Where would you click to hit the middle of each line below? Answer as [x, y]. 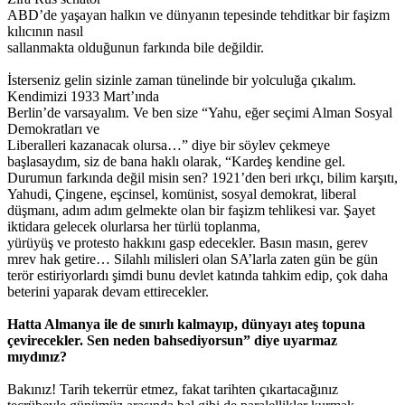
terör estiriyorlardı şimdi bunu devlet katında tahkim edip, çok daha [198, 275]
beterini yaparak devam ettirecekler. [108, 291]
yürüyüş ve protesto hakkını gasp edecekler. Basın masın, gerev [188, 242]
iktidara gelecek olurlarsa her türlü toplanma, [134, 226]
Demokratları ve [53, 128]
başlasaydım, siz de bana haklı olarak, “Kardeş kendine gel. [176, 161]
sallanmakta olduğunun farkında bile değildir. [136, 47]
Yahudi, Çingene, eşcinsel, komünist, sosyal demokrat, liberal [182, 193]
